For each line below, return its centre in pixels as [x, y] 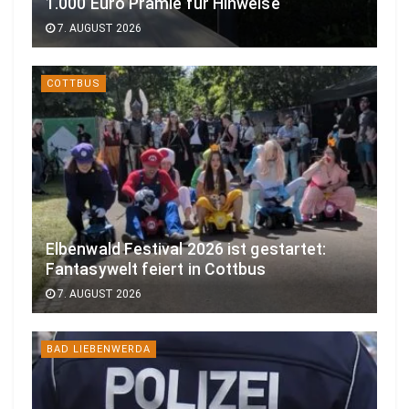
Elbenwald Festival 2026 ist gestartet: [186, 249]
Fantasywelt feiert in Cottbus [156, 269]
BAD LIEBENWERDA [99, 349]
